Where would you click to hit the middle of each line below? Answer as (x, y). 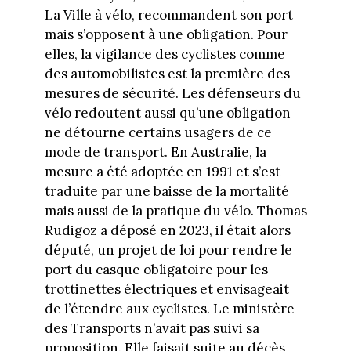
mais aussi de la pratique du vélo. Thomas (175, 211)
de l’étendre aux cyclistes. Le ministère (169, 309)
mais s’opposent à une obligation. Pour (166, 35)
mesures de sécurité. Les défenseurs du (172, 94)
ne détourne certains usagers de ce (158, 133)
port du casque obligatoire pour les (156, 270)
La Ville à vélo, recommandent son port (168, 15)
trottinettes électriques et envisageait (166, 289)
